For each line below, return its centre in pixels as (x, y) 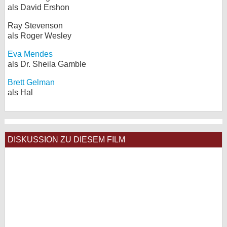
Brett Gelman (31, 82)
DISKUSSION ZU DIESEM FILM (66, 140)
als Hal (20, 92)
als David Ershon (39, 7)
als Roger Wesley (40, 36)
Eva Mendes (30, 54)
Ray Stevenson (35, 26)
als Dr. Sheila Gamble (47, 64)
